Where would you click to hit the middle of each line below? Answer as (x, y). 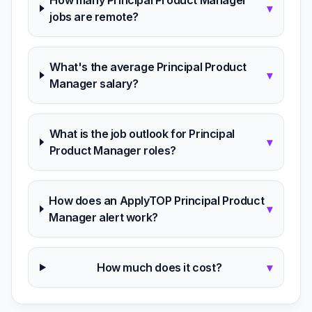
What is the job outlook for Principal (142, 134)
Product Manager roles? (112, 150)
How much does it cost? (159, 267)
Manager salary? (94, 84)
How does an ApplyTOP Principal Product (157, 201)
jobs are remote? (94, 17)
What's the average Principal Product (148, 67)
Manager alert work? (103, 217)
